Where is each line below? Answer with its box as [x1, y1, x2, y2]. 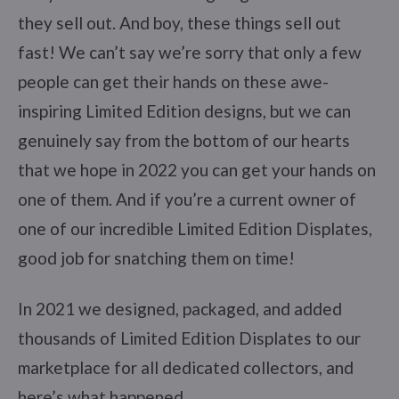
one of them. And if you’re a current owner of [18, 188, 356, 209]
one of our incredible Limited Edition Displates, [18, 217, 372, 239]
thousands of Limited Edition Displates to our [18, 327, 361, 348]
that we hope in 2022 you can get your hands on [18, 159, 376, 180]
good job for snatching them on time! [18, 247, 295, 268]
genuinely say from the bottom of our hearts [18, 129, 350, 151]
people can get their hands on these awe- [18, 70, 329, 92]
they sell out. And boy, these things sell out [18, 12, 341, 33]
